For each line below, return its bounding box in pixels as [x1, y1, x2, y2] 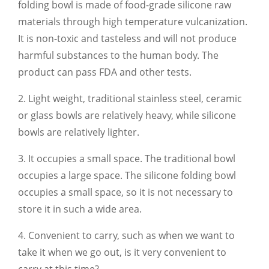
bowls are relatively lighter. [18, 125, 139, 139]
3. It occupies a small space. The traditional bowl [18, 151, 235, 165]
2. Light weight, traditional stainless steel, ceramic [18, 91, 242, 105]
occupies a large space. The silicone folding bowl [18, 168, 236, 182]
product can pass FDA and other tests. [18, 65, 192, 79]
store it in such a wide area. [18, 202, 142, 216]
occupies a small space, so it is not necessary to [18, 185, 233, 199]
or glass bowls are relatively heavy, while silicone [18, 108, 236, 122]
